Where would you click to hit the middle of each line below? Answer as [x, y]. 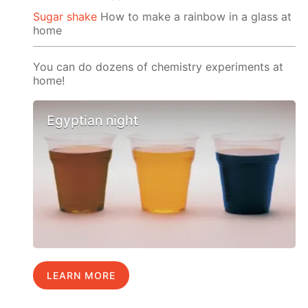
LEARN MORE [81, 276]
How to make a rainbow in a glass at [195, 17]
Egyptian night [93, 121]
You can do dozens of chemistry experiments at [158, 67]
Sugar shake [65, 17]
